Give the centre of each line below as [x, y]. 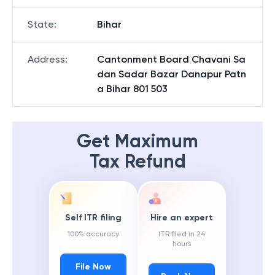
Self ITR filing [93, 218]
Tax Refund [137, 161]
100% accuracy [93, 234]
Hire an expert [182, 218]
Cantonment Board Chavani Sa [171, 59]
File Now [93, 267]
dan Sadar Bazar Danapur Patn [172, 74]
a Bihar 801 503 [132, 89]
